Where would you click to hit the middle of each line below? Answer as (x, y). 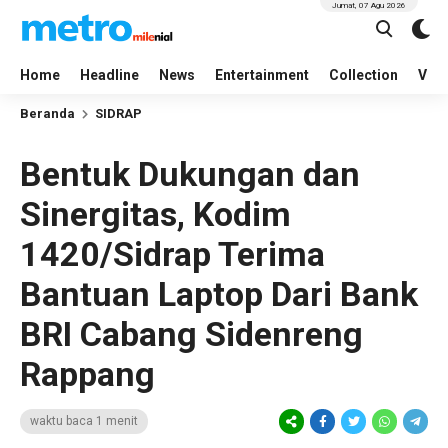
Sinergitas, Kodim (155, 214)
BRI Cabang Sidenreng (191, 334)
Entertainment (262, 75)
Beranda (47, 113)
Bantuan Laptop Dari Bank (219, 294)
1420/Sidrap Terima (172, 254)
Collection (363, 75)
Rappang (87, 374)
